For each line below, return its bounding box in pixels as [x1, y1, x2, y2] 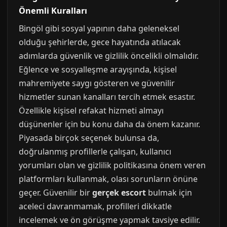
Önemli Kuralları [19, 5, 87, 16]
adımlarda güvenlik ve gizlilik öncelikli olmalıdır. [19, 50, 199, 61]
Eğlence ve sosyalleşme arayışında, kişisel [19, 64, 177, 75]
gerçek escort [92, 187, 146, 198]
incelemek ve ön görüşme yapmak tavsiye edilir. [19, 214, 200, 225]
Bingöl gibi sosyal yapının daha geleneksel [19, 23, 179, 34]
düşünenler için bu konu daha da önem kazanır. [19, 119, 200, 130]
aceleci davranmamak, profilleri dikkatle [19, 201, 172, 212]
